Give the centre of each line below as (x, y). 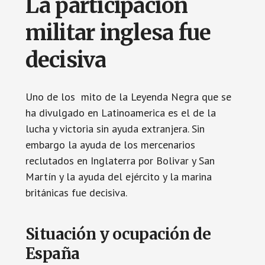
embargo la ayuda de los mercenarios (110, 145)
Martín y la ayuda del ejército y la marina (118, 177)
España (52, 253)
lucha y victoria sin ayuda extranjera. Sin (115, 129)
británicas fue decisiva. (76, 193)
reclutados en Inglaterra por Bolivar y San (120, 161)
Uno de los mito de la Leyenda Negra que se (128, 97)
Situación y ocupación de (118, 234)
